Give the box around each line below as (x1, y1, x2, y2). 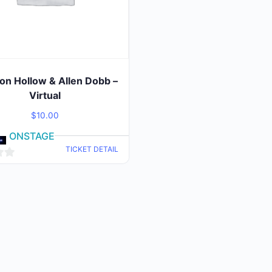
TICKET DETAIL (65, 144, 118, 154)
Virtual (29, 89, 61, 101)
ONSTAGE (9, 129, 55, 142)
